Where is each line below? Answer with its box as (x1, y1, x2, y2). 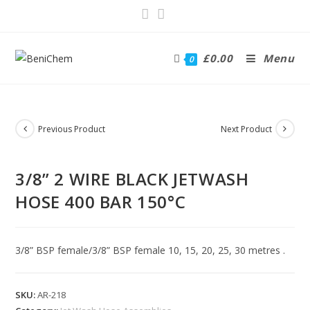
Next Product (220, 122, 272, 135)
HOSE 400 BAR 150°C (15, 190, 186, 213)
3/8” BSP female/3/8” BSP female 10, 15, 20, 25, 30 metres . (15, 243, 286, 257)
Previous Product (38, 122, 106, 135)
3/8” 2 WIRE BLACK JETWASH (15, 167, 249, 190)
